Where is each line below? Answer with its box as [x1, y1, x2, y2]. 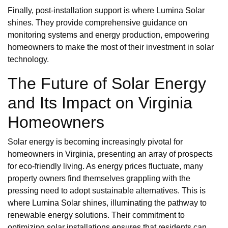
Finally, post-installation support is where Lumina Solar [8, 6, 205, 15]
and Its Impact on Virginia [8, 93, 192, 112]
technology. [8, 54, 49, 64]
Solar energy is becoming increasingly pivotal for [8, 137, 183, 146]
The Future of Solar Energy [8, 74, 206, 93]
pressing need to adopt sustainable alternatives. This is [8, 186, 206, 195]
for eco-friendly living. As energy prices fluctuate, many [8, 161, 203, 170]
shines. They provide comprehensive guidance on [8, 18, 187, 27]
